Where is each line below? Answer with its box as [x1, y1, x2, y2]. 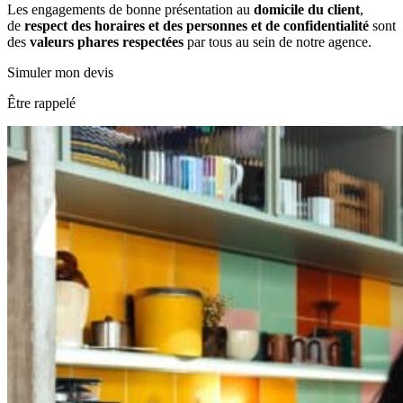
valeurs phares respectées [26, 33, 184, 49]
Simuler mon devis [7, 64, 113, 80]
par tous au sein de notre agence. [184, 33, 372, 49]
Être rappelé [7, 94, 76, 111]
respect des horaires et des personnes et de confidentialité [24, 17, 369, 33]
